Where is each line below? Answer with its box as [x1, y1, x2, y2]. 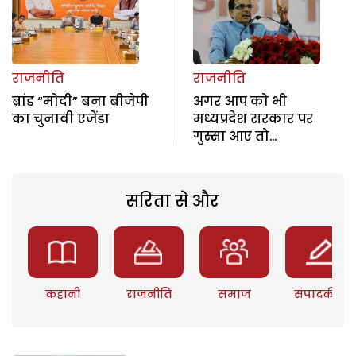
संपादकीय [294, 285, 347, 302]
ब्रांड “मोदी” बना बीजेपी [12, 91, 149, 110]
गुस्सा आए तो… [192, 126, 277, 145]
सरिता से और [125, 189, 219, 212]
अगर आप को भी [192, 91, 287, 110]
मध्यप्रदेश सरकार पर [192, 109, 313, 128]
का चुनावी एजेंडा [12, 109, 110, 128]
